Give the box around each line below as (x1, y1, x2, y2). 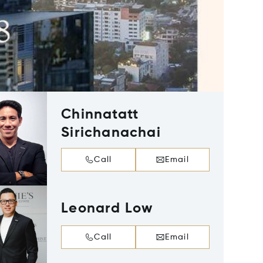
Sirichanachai (61, 126, 161, 140)
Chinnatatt (61, 107, 139, 122)
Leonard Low (61, 201, 153, 215)
